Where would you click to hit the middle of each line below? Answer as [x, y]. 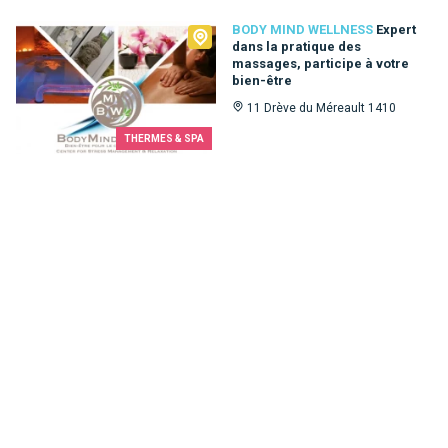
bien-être [262, 80]
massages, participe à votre [320, 63]
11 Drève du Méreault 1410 [321, 108]
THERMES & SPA [164, 139]
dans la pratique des [296, 46]
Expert [396, 29]
